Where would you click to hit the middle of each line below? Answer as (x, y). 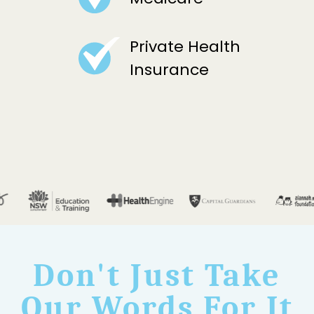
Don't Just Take (157, 275)
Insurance (170, 70)
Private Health (185, 47)
